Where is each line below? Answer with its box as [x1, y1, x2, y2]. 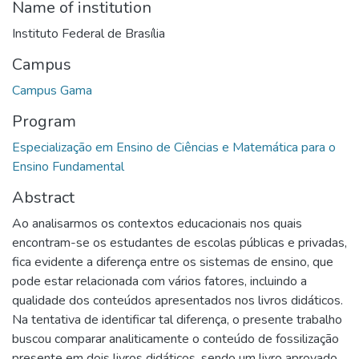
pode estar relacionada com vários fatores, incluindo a [12, 272, 307, 290]
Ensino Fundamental [12, 157, 124, 175]
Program [12, 110, 76, 132]
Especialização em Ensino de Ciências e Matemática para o [12, 138, 336, 156]
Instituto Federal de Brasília [12, 24, 165, 42]
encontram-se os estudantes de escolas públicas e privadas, [12, 233, 347, 252]
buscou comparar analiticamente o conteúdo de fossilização [12, 329, 339, 348]
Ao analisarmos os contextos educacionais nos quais [12, 214, 302, 232]
